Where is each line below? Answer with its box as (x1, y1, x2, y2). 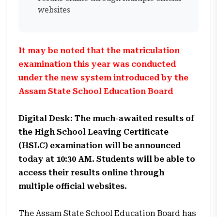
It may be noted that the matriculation (18, 46, 180, 55)
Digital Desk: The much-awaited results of (18, 114, 195, 123)
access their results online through (18, 168, 165, 177)
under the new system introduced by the (18, 73, 189, 82)
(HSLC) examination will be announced (18, 141, 181, 150)
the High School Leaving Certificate (18, 127, 169, 137)
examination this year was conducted (18, 60, 176, 69)
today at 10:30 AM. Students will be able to (18, 155, 196, 164)
